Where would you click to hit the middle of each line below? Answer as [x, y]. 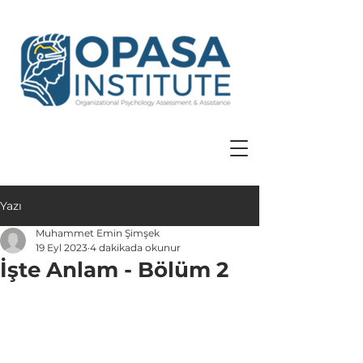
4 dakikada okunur [135, 248]
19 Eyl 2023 [62, 248]
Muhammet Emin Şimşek [98, 233]
